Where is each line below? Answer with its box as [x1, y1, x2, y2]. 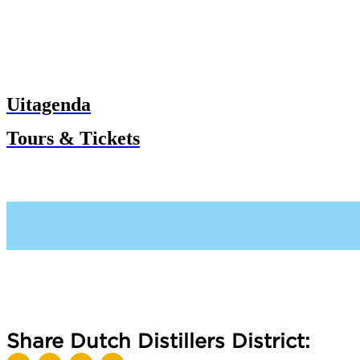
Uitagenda [6, 93, 91, 115]
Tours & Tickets [6, 127, 140, 149]
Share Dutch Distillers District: [6, 329, 310, 353]
